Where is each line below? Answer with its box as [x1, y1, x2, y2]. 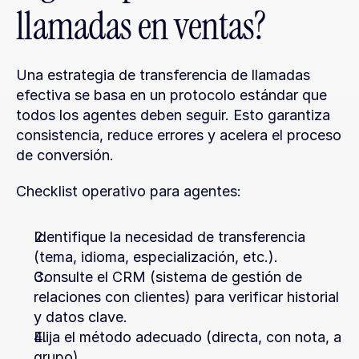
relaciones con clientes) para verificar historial [34, 288, 339, 305]
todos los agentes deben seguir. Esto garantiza [16, 107, 330, 123]
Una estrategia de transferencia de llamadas [16, 67, 310, 83]
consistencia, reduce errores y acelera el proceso [16, 127, 341, 143]
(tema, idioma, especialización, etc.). [34, 248, 278, 265]
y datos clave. [34, 309, 127, 325]
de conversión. [16, 147, 114, 163]
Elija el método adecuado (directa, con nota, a [34, 329, 341, 345]
